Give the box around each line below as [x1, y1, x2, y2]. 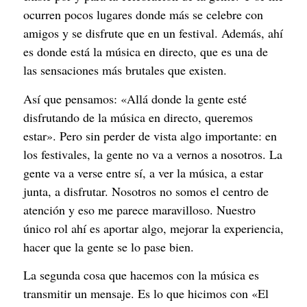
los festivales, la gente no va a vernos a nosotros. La [23, 145, 282, 162]
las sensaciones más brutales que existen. [23, 62, 227, 79]
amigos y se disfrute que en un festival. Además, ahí [23, 25, 283, 42]
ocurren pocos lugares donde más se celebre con [23, 6, 263, 23]
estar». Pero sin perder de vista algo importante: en [23, 127, 277, 144]
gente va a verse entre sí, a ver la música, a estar [23, 164, 263, 181]
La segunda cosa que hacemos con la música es [23, 267, 259, 284]
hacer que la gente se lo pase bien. [23, 238, 194, 255]
